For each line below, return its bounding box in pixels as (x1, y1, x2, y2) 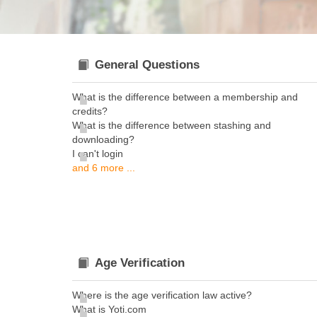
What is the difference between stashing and (72, 120, 271, 131)
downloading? (72, 134, 134, 145)
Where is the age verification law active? (72, 289, 252, 301)
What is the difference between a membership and (72, 91, 298, 103)
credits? (72, 105, 108, 117)
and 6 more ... (72, 162, 135, 173)
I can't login (72, 148, 123, 159)
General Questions (95, 58, 200, 71)
